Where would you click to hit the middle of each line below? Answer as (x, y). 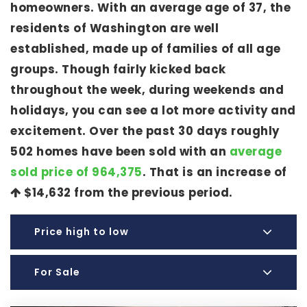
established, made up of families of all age (146, 49)
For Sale (57, 272)
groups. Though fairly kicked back (118, 70)
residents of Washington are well (114, 28)
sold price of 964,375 (76, 172)
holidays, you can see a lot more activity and (153, 111)
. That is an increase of (214, 172)
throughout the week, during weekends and (147, 90)
